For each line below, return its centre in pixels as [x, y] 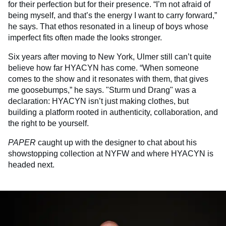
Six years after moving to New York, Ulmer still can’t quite [110, 57]
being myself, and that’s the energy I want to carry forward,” [112, 16]
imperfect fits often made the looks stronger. [85, 38]
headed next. [31, 165]
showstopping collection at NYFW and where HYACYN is [111, 154]
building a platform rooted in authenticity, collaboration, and [113, 112]
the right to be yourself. [48, 124]
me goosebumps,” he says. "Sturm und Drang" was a [102, 90]
